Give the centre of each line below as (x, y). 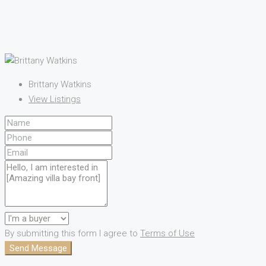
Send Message (38, 248)
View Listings (55, 99)
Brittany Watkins (60, 84)
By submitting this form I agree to (72, 233)
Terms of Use (167, 233)
